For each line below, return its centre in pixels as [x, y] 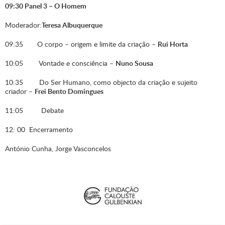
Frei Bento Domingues [69, 91]
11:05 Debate [34, 110]
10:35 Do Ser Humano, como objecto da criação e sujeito [101, 82]
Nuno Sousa [134, 63]
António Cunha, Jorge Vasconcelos [58, 149]
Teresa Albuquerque [72, 25]
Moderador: [23, 25]
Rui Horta [173, 44]
